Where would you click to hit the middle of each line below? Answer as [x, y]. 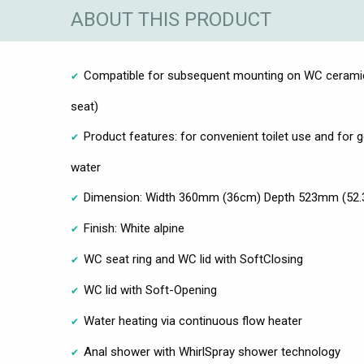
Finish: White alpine [134, 229]
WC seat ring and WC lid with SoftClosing [193, 260]
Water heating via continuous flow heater [193, 321]
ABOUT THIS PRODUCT [171, 20]
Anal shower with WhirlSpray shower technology [212, 352]
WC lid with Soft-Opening [150, 290]
